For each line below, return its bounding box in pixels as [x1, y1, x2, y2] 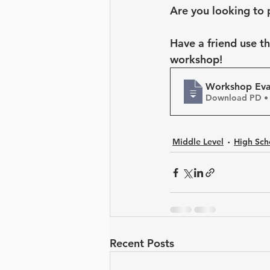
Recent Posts [110, 236, 174, 250]
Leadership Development [134, 3, 233, 14]
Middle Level [172, 136, 224, 147]
